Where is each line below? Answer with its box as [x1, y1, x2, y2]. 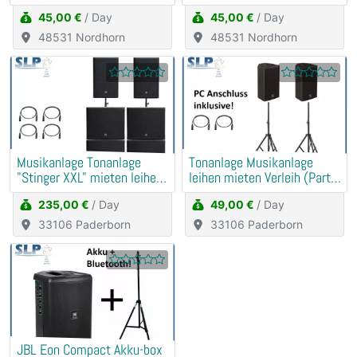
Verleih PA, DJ [17, 184, 90, 202]
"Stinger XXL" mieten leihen [17, 169, 163, 187]
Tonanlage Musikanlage [189, 154, 313, 172]
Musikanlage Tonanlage [17, 154, 141, 172]
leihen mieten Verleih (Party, [189, 169, 339, 187]
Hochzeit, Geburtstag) [189, 184, 307, 202]
